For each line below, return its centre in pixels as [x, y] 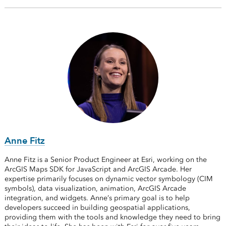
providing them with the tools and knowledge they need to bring [112, 217]
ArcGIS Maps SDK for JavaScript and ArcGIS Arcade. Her [98, 169]
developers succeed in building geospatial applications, [97, 208]
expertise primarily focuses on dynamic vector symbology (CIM [108, 179]
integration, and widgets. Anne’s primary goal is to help [97, 198]
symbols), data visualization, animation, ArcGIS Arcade [95, 189]
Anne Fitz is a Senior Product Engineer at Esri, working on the [105, 160]
